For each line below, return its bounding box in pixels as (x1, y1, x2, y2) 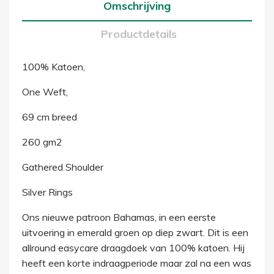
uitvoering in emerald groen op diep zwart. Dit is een (21, 226, 248, 239)
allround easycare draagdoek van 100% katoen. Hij (21, 242, 245, 254)
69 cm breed (21, 111, 77, 123)
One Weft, (21, 86, 68, 98)
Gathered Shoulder (21, 161, 103, 173)
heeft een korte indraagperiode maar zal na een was (21, 257, 251, 269)
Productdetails (101, 27, 177, 41)
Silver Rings (21, 186, 73, 198)
